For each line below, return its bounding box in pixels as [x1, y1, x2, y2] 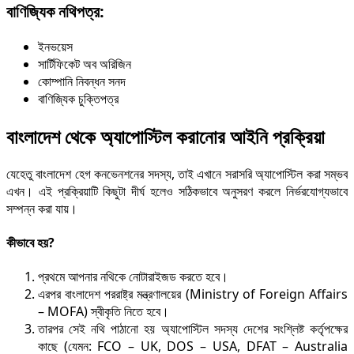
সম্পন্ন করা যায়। [6, 199, 77, 217]
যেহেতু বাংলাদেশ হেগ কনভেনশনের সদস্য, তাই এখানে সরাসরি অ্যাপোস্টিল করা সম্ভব [6, 164, 348, 183]
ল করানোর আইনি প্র [162, 122, 290, 149]
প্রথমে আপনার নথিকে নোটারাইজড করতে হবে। [38, 268, 228, 286]
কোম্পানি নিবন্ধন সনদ [38, 73, 126, 91]
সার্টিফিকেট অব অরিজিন [38, 55, 131, 73]
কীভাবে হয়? [6, 234, 55, 252]
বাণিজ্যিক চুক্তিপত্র [38, 90, 119, 108]
